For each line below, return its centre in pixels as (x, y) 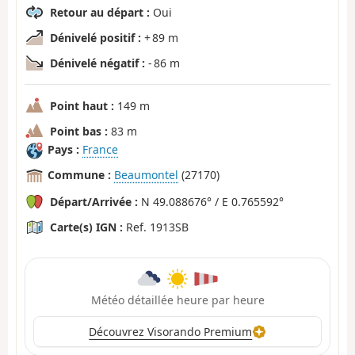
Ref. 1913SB (156, 227)
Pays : (63, 150)
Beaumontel (146, 175)
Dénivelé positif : (95, 38)
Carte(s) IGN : (86, 227)
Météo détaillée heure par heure (177, 300)
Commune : (79, 175)
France (100, 150)
